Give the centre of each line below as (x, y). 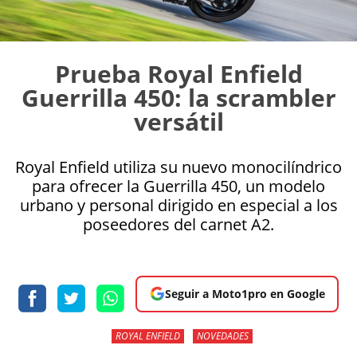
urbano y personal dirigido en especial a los (178, 205)
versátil (178, 121)
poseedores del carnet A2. (178, 224)
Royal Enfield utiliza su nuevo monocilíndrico (178, 167)
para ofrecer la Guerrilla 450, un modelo (178, 186)
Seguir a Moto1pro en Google (245, 293)
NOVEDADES (223, 335)
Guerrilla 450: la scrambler (178, 97)
